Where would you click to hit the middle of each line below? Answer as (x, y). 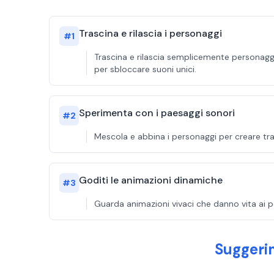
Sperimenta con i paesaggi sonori (157, 113)
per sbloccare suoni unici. (145, 69)
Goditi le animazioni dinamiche (151, 180)
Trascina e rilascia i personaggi (150, 33)
